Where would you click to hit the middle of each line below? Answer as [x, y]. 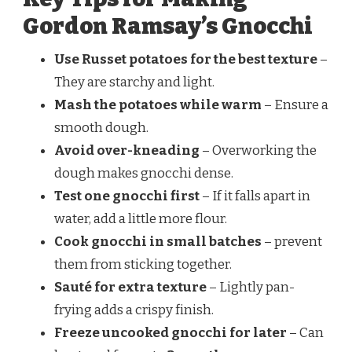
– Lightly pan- [251, 288]
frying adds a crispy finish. [134, 310]
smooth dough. [101, 128]
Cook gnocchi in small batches [158, 242]
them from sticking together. [143, 265]
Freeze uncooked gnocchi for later [170, 333]
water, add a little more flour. [141, 219]
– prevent [292, 242]
